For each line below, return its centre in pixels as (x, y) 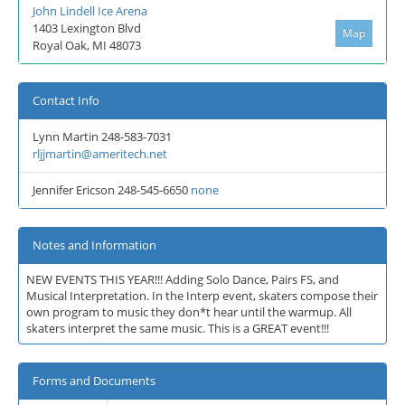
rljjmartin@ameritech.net (100, 154)
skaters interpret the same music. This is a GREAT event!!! (178, 328)
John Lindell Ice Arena (90, 11)
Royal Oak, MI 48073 (87, 45)
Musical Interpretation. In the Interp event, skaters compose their (202, 296)
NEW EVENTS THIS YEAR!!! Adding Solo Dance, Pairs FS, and (183, 279)
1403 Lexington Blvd (87, 28)
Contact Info (66, 100)
